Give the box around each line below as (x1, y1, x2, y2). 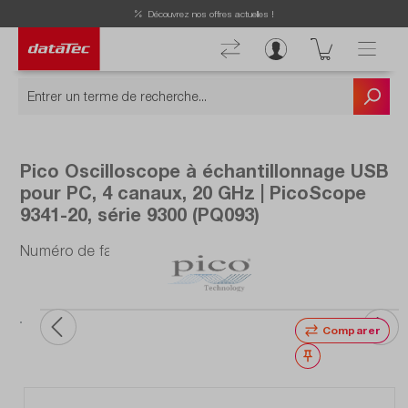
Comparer (321, 323, 381, 338)
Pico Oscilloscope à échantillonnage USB (20, 159, 389, 182)
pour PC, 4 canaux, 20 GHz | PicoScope (20, 181, 366, 204)
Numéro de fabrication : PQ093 (20, 242, 230, 260)
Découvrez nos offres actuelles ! (147, 7, 274, 19)
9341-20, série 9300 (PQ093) (20, 203, 260, 226)
